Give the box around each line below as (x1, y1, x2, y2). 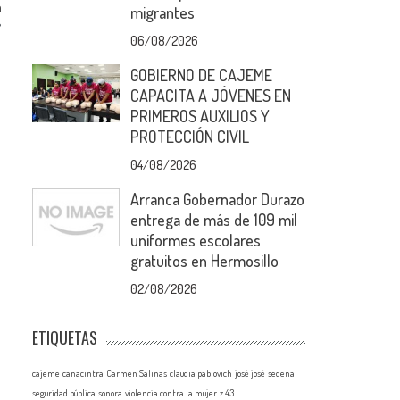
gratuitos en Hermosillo (130, 251, 279, 271)
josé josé (235, 367, 266, 379)
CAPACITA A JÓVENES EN (130, 86, 292, 105)
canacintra (62, 367, 104, 379)
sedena (268, 367, 296, 379)
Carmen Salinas (106, 367, 168, 379)
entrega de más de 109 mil (130, 210, 298, 229)
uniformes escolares (130, 230, 262, 250)
